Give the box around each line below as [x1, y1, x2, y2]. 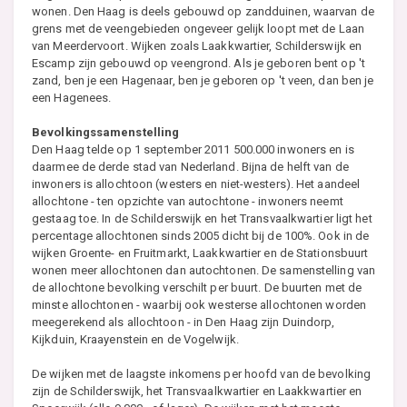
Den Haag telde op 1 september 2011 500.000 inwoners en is [32, 142, 354, 156]
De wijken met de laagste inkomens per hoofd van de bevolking [32, 366, 372, 381]
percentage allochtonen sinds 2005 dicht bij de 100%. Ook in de [32, 228, 370, 243]
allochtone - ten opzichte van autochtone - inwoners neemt [32, 194, 343, 208]
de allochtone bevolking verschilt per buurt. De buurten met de [32, 280, 362, 294]
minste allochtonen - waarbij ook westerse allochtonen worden [32, 297, 367, 312]
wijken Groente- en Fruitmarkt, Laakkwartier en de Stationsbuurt [32, 245, 369, 260]
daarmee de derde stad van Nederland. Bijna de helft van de [32, 159, 349, 174]
